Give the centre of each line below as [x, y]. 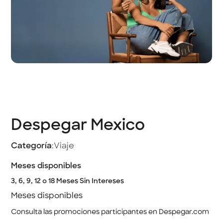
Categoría [32, 147]
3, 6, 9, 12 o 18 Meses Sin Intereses [68, 181]
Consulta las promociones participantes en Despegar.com [110, 212]
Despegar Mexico [78, 126]
